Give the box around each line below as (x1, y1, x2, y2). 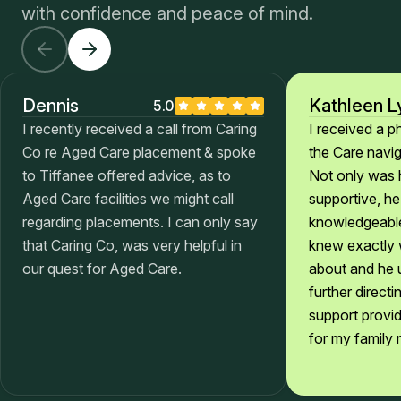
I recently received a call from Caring (22, 120, 257, 139)
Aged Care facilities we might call (22, 190, 234, 209)
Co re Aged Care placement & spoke (22, 143, 256, 162)
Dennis (22, 95, 79, 117)
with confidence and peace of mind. (21, 3, 313, 25)
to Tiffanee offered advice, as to (22, 166, 231, 185)
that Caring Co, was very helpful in (22, 236, 242, 255)
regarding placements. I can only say (22, 213, 258, 232)
